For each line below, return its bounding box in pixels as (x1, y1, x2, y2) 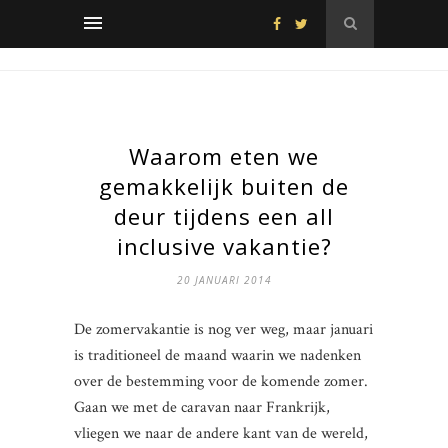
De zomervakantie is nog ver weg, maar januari (74, 319, 373, 340)
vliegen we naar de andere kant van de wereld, (74, 423, 368, 444)
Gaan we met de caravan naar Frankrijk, (74, 397, 330, 418)
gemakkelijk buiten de (99, 171, 349, 201)
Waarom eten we (129, 141, 319, 171)
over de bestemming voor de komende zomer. (74, 371, 368, 392)
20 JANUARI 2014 (176, 273, 272, 287)
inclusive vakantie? (116, 231, 332, 261)
